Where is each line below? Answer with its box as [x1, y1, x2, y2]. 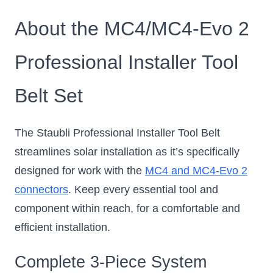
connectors [15, 183, 68, 196]
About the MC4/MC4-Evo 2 [15, 17, 249, 40]
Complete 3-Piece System [15, 252, 207, 271]
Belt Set [15, 84, 83, 107]
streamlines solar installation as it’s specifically [15, 145, 239, 158]
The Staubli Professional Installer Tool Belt [15, 126, 220, 139]
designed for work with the [15, 164, 145, 177]
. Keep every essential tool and [68, 183, 218, 196]
